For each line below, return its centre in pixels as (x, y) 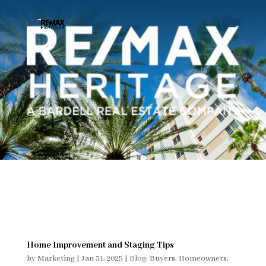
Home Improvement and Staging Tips (100, 246)
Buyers (162, 259)
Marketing (56, 259)
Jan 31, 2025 (102, 259)
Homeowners (202, 259)
